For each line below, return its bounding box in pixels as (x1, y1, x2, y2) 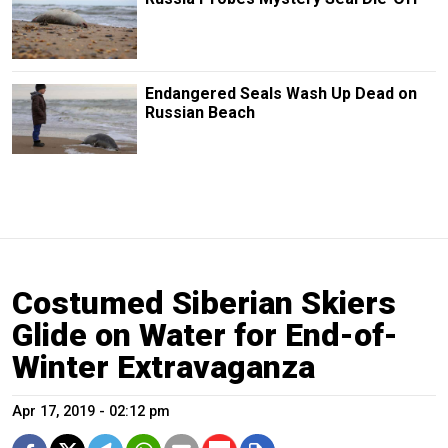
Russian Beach (144, 103, 255, 123)
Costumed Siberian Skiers (12, 284, 396, 323)
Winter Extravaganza (12, 348, 315, 387)
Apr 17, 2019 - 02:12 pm (12, 403, 170, 421)
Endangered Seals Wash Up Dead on (144, 84, 417, 104)
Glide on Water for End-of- (12, 316, 398, 355)
